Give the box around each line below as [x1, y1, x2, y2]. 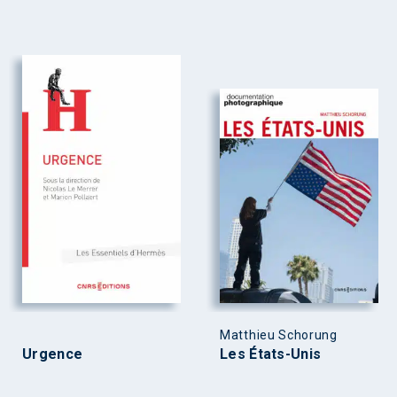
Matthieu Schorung [220, 327, 338, 342]
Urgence [22, 345, 83, 362]
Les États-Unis [220, 345, 322, 362]
